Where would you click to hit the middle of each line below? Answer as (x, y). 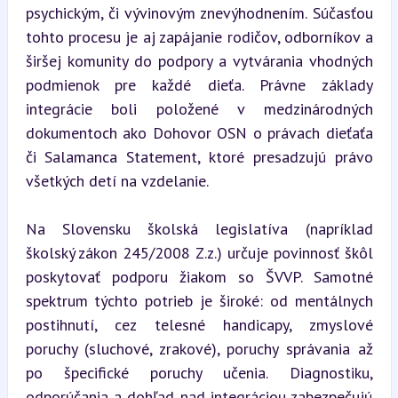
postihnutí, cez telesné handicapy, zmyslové (199, 325)
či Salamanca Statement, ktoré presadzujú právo (199, 157)
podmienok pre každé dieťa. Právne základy (199, 85)
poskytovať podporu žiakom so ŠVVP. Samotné (199, 277)
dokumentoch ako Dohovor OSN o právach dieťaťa (199, 133)
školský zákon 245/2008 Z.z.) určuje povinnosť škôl (199, 253)
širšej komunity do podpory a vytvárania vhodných (199, 61)
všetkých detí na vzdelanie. (117, 181)
